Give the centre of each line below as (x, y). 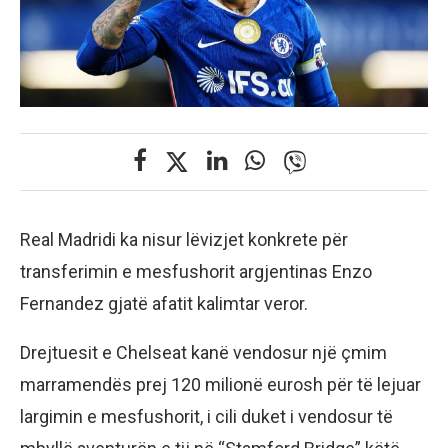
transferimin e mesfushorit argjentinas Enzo (196, 272)
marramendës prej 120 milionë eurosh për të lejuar (220, 385)
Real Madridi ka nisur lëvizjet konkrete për (184, 240)
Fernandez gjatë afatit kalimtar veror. (164, 304)
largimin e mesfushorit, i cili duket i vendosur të (206, 417)
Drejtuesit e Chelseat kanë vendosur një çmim (203, 353)
